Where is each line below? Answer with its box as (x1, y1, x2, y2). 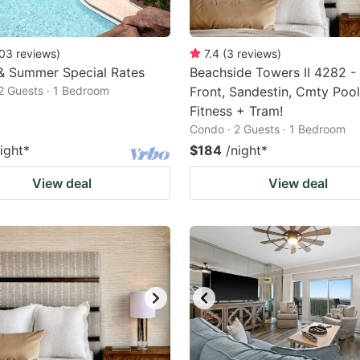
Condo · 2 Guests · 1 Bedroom (190, 122, 346, 136)
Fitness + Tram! (190, 103, 283, 119)
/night (226, 142, 261, 158)
